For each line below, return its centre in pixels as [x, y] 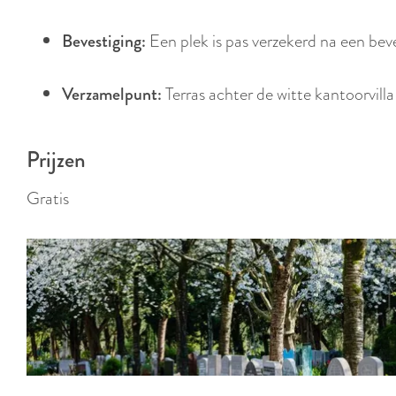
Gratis [48, 198]
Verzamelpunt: [112, 94]
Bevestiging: [104, 41]
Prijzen [56, 160]
